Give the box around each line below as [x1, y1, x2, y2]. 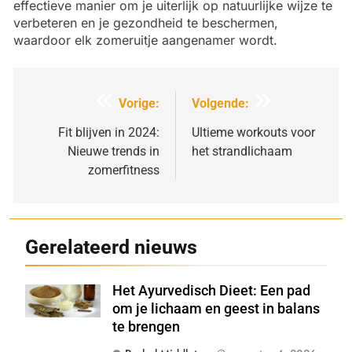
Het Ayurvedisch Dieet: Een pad [112, 282, 310, 299]
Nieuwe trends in [68, 143, 159, 159]
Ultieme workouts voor [192, 124, 315, 140]
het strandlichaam [192, 143, 292, 159]
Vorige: [119, 95, 159, 111]
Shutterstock [34, 286, 92, 299]
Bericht [28, 93, 89, 115]
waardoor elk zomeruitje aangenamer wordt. [13, 31, 277, 48]
